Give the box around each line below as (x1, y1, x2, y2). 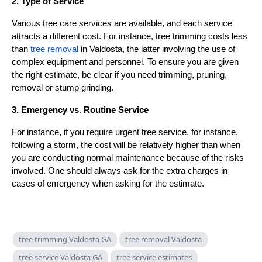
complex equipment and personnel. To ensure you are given (12, 57, 239, 67)
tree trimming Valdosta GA (19, 234, 111, 245)
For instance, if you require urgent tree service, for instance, (12, 127, 238, 137)
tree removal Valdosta (125, 234, 202, 245)
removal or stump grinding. (12, 83, 113, 93)
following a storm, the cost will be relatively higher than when (12, 140, 240, 150)
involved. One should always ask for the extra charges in (12, 166, 227, 176)
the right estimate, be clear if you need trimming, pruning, (12, 70, 227, 80)
